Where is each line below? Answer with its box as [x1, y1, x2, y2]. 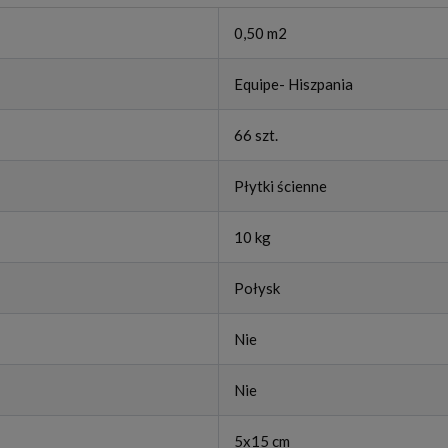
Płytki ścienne [234, 177, 327, 196]
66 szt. [234, 126, 278, 145]
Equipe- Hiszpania [234, 75, 353, 94]
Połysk [234, 279, 280, 298]
